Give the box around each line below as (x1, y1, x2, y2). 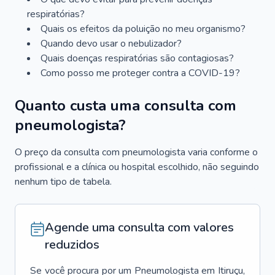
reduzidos (45, 236, 99, 253)
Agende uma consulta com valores (45, 219, 234, 236)
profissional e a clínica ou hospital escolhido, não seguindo (15, 160, 259, 174)
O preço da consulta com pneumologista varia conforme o (15, 145, 258, 159)
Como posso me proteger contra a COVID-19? (41, 66, 240, 80)
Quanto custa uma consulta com (15, 96, 236, 115)
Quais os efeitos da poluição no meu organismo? (41, 22, 246, 36)
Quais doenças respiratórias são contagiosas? (41, 52, 234, 65)
